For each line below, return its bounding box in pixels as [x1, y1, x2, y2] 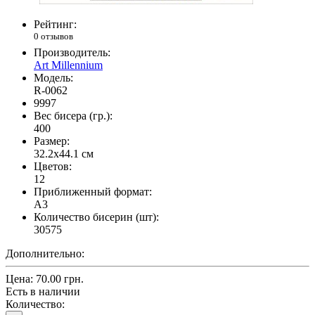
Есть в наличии [6, 285, 80, 298]
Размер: [34, 135, 70, 148]
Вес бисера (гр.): [34, 110, 112, 122]
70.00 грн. [36, 273, 84, 285]
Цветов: [34, 160, 72, 173]
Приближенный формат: [34, 186, 152, 198]
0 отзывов [34, 31, 73, 42]
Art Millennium [34, 59, 103, 72]
